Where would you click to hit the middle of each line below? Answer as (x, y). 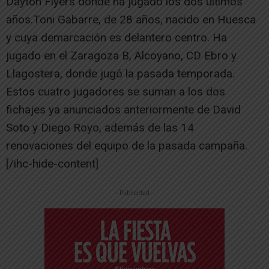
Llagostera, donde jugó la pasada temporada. (120, 73)
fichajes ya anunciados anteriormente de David (123, 109)
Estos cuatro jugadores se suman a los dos (116, 91)
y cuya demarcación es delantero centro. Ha (116, 37)
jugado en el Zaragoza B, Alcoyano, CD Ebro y (121, 55)
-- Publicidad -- (134, 193)
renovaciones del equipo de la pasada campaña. (127, 145)
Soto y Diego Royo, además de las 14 (100, 127)
